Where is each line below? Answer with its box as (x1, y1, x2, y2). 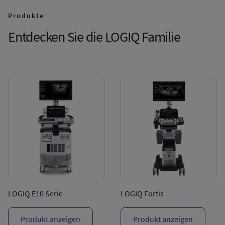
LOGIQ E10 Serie (8, 188, 63, 198)
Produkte (8, 11, 44, 20)
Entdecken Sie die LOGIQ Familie (8, 28, 180, 46)
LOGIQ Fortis (121, 188, 164, 198)
